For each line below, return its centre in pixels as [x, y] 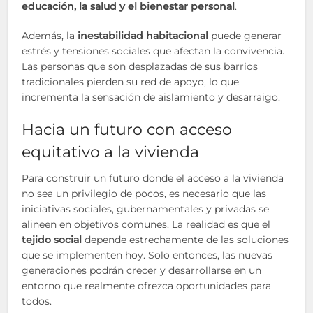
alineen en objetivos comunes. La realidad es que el [146, 224]
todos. [37, 301]
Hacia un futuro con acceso [127, 130]
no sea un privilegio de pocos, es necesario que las [144, 194]
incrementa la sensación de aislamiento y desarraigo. [151, 97]
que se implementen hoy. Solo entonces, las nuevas [147, 255]
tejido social [52, 240]
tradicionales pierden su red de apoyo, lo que [131, 82]
